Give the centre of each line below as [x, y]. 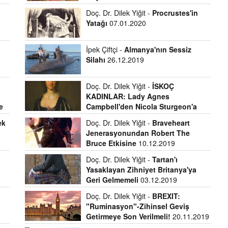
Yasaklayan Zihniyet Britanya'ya [141, 169]
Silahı [95, 60]
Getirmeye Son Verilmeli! [128, 216]
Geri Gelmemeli [112, 180]
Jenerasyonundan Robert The [138, 133]
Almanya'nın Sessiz [158, 49]
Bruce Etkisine [111, 143]
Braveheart [171, 123]
